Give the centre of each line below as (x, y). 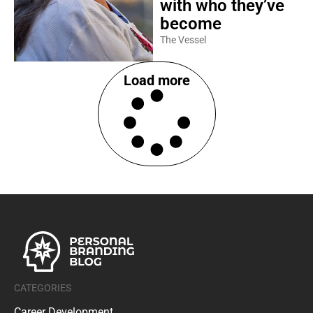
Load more (156, 80)
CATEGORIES (43, 287)
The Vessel (183, 40)
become (190, 24)
